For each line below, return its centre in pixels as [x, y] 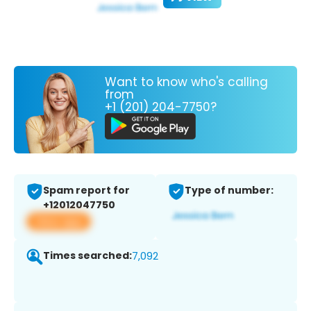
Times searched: [87, 256]
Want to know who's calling [186, 82]
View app [59, 221]
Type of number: [229, 191]
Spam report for [86, 191]
